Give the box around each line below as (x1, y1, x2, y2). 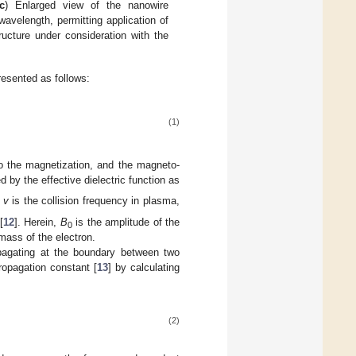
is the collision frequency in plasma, (8, 195, 180, 207)
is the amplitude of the (72, 216, 180, 229)
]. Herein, (14, 216, 60, 229)
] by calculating (108, 261, 180, 274)
